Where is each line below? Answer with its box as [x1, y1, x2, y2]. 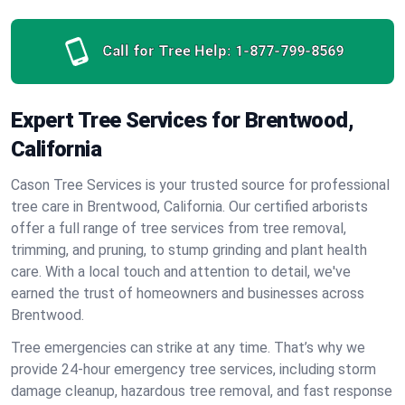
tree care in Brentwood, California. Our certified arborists [11, 198, 368, 215]
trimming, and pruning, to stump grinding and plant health [11, 241, 367, 259]
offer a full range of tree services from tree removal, [11, 220, 346, 237]
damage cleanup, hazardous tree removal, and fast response [11, 382, 392, 400]
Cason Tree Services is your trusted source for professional [11, 176, 390, 193]
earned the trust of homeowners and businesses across [11, 285, 364, 302]
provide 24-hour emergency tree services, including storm [11, 361, 376, 378]
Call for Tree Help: [101, 42, 231, 60]
